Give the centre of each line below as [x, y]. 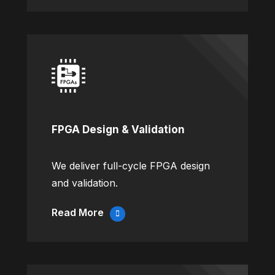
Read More [78, 213]
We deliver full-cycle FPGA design [131, 166]
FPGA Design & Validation [118, 130]
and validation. [85, 183]
